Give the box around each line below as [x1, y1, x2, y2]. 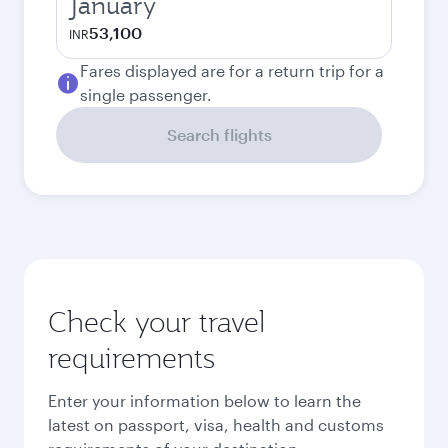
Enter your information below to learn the [48, 390, 361, 410]
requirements [48, 339, 215, 376]
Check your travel [48, 303, 265, 340]
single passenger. [80, 85, 212, 104]
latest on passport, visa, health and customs [48, 414, 384, 434]
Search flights [166, 125, 272, 144]
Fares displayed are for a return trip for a [80, 61, 384, 80]
